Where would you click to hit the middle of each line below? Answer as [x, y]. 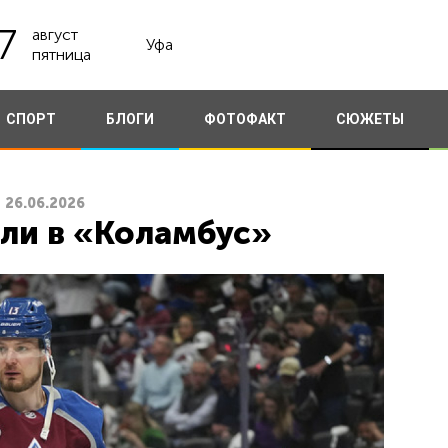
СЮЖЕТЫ [369, 119]
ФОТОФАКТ [244, 119]
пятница [61, 54]
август [55, 34]
